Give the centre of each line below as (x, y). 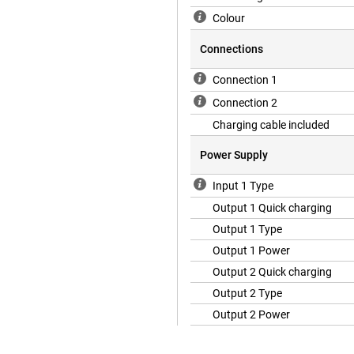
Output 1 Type (247, 230)
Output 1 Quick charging (272, 208)
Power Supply (234, 155)
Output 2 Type (247, 294)
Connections (232, 49)
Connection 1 (245, 80)
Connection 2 (245, 103)
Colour (229, 19)
